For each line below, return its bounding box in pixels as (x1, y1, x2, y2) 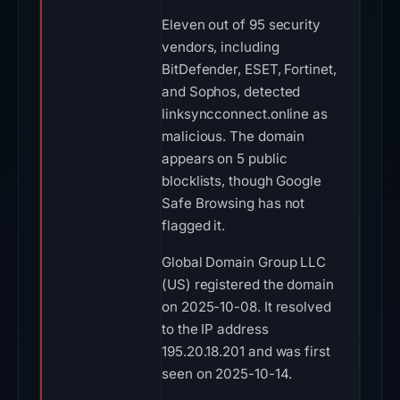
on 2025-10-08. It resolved (162, 298, 331, 315)
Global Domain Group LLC (162, 254, 327, 271)
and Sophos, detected (162, 83, 301, 100)
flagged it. (162, 217, 226, 234)
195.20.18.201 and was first (162, 343, 330, 360)
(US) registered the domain (162, 276, 334, 293)
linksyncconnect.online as (162, 105, 328, 122)
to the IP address (162, 321, 269, 337)
